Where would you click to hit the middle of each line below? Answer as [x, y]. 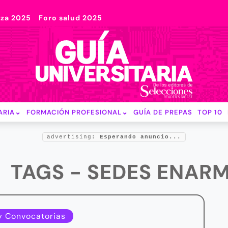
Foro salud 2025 [71, 18]
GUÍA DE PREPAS [163, 112]
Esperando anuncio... [140, 137]
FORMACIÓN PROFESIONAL [74, 112]
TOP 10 [210, 112]
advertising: [73, 137]
